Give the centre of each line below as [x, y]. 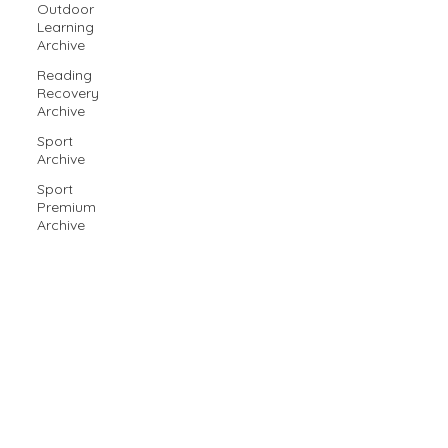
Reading [65, 74]
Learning [66, 26]
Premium [67, 206]
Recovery [68, 92]
